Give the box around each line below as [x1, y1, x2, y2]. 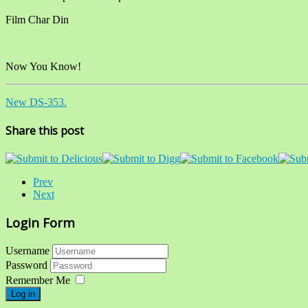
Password [5, 258, 50, 271]
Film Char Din [5, 13, 69, 25]
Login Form [5, 213, 75, 231]
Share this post [5, 122, 84, 138]
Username [5, 244, 49, 256]
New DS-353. [5, 96, 67, 108]
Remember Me [5, 274, 70, 286]
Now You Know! [5, 60, 81, 72]
